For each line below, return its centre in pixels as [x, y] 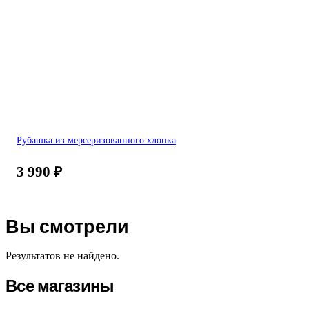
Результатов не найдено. [62, 255]
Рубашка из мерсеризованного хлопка [96, 140]
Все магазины [60, 286]
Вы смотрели [67, 226]
